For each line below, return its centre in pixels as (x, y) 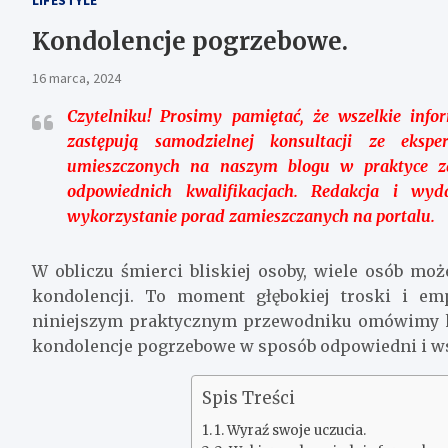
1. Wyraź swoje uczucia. (290, 430)
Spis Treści (248, 397)
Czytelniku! (109, 115)
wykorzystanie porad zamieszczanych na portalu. (251, 215)
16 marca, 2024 (76, 77)
